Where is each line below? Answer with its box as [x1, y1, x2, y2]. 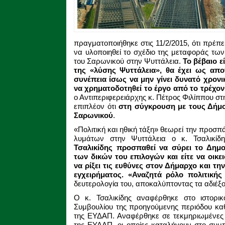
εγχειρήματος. [74, 170, 124, 179]
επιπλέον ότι [74, 102, 119, 110]
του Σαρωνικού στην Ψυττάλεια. [74, 57, 183, 65]
